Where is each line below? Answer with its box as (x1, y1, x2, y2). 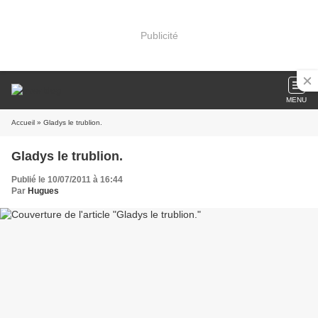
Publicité (140, 29, 178, 41)
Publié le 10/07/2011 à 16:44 (11, 175, 123, 185)
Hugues (28, 186, 59, 196)
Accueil (11, 119, 35, 126)
